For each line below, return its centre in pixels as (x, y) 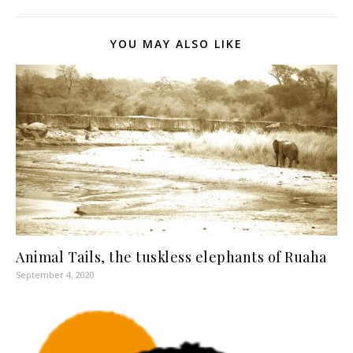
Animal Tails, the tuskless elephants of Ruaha (171, 256)
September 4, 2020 (55, 274)
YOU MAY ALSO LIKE (176, 44)
